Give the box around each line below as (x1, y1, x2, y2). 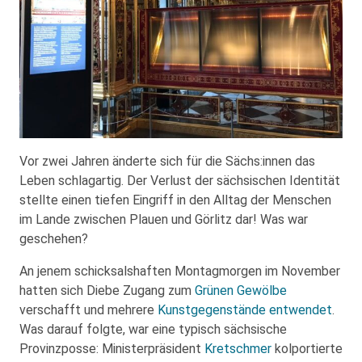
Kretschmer (204, 341, 271, 356)
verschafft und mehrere (19, 302, 158, 318)
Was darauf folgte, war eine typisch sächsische (19, 322, 287, 337)
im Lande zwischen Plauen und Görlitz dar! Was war (19, 212, 308, 227)
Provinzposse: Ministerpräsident (19, 341, 204, 356)
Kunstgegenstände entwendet (158, 302, 332, 318)
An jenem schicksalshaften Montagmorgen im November (19, 263, 340, 279)
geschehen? (19, 231, 88, 246)
